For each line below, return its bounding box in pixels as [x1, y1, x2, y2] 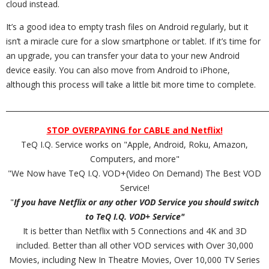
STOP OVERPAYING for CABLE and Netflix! [46, 124, 223, 136]
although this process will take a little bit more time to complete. [6, 79, 256, 91]
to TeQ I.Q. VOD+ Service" [85, 211, 184, 223]
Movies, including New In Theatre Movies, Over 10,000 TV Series [9, 254, 260, 266]
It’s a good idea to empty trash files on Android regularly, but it [6, 21, 249, 33]
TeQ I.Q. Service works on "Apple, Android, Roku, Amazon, [21, 139, 248, 151]
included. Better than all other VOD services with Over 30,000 [16, 240, 253, 252]
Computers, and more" [89, 153, 180, 165]
